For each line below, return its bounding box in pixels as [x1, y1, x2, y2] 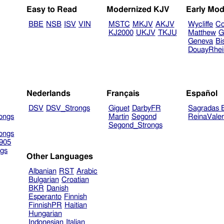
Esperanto [28, 192, 61, 200]
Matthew [188, 29, 216, 37]
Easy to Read [26, 5, 77, 14]
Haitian [64, 201, 87, 209]
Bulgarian [28, 175, 59, 183]
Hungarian [28, 209, 62, 217]
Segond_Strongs [108, 121, 162, 129]
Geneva [188, 37, 213, 45]
